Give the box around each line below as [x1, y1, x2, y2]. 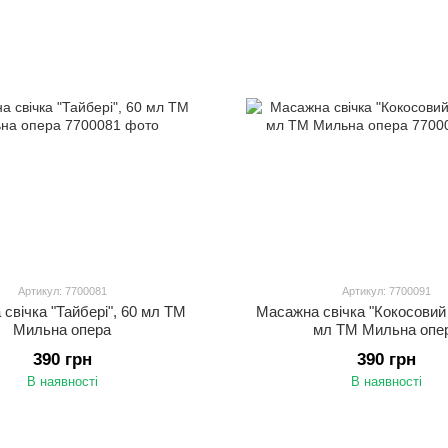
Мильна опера [13, 321, 111, 338]
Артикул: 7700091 [341, 285, 431, 297]
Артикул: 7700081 [17, 285, 107, 297]
